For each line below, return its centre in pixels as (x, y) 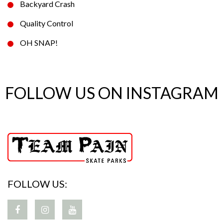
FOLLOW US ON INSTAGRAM (111, 93)
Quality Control (47, 23)
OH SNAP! (39, 43)
